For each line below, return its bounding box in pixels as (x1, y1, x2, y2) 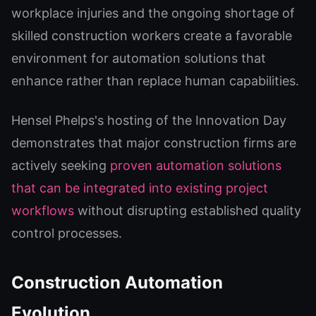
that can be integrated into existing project (11, 181, 268, 195)
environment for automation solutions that (11, 51, 266, 66)
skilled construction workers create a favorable (11, 28, 292, 43)
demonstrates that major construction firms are (11, 135, 296, 150)
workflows (11, 203, 74, 218)
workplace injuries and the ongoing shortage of (11, 6, 295, 20)
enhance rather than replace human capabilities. (11, 73, 299, 88)
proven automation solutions (110, 158, 281, 173)
